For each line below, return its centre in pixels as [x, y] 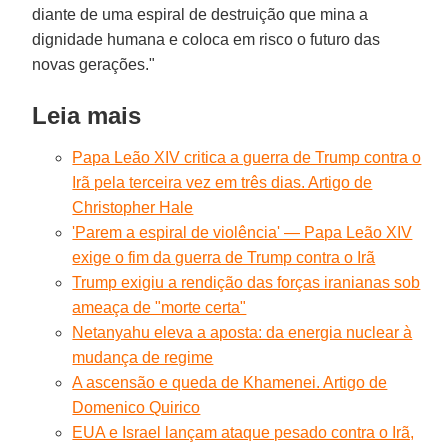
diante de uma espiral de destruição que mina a [200, 14]
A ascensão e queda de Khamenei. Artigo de [230, 382]
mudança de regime [143, 357]
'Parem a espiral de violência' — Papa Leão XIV [242, 232]
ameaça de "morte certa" [159, 307]
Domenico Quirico [136, 407]
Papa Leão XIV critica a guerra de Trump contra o [247, 157]
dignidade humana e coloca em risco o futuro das [206, 39]
